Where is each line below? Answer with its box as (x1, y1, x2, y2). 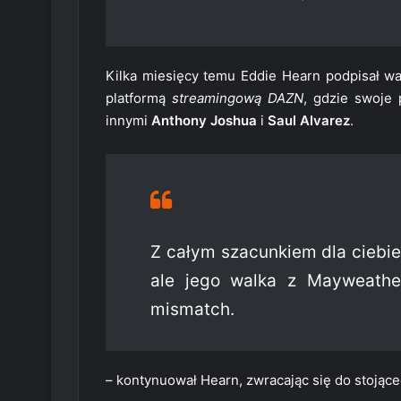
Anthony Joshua (151, 112, 257, 130)
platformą (106, 90, 173, 107)
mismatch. (150, 299, 235, 320)
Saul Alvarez (268, 112, 350, 130)
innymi (106, 112, 151, 130)
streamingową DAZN (172, 90, 304, 107)
